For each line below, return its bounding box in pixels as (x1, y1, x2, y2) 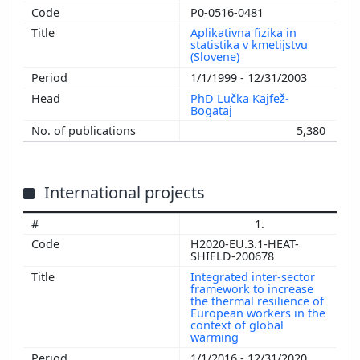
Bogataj (190, 102, 235, 118)
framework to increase (190, 281, 313, 297)
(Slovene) (190, 49, 243, 65)
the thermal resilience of (190, 293, 324, 309)
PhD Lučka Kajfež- (190, 90, 289, 106)
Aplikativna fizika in (190, 25, 297, 41)
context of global (190, 317, 284, 333)
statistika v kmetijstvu (190, 37, 308, 53)
